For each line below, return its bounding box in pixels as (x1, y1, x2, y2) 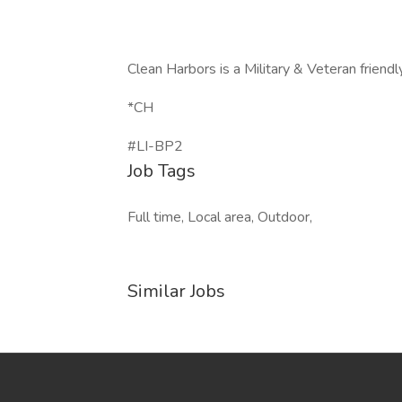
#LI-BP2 (127, 136, 183, 156)
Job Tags (127, 159, 196, 183)
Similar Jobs (127, 279, 225, 303)
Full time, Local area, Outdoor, (127, 207, 312, 227)
